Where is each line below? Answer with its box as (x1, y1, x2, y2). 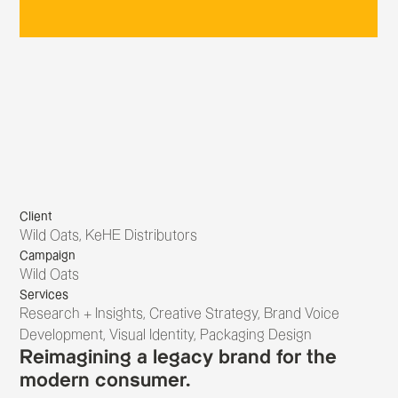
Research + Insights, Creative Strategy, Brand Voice (20, 307, 340, 322)
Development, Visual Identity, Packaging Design (20, 329, 313, 343)
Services (20, 289, 69, 302)
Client (20, 211, 53, 224)
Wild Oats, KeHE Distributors (20, 229, 198, 243)
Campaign (20, 250, 76, 263)
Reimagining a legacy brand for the (20, 348, 338, 368)
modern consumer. (20, 371, 191, 391)
